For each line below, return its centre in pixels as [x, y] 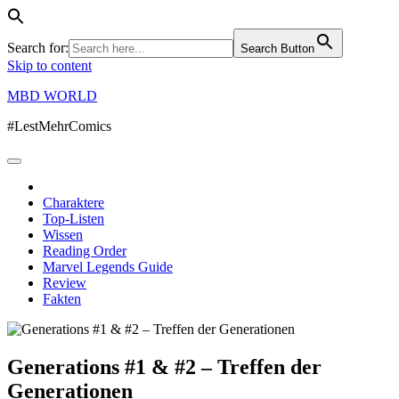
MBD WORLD [52, 96]
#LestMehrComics [59, 126]
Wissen [63, 235]
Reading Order [85, 251]
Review [65, 283]
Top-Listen [73, 219]
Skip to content [49, 65]
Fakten [62, 299]
